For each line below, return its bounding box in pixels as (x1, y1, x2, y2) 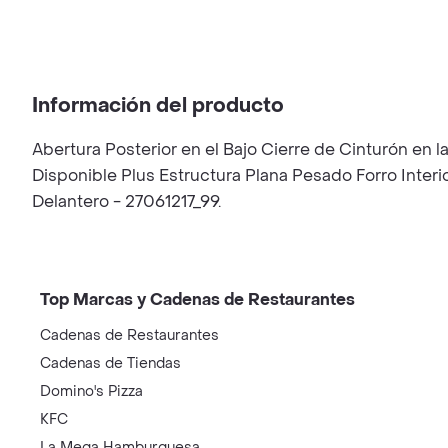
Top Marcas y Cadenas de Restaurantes (40, 289, 355, 310)
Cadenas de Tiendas (40, 354, 181, 373)
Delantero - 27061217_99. (32, 191, 221, 212)
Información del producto (32, 93, 284, 119)
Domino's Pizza (40, 382, 143, 401)
